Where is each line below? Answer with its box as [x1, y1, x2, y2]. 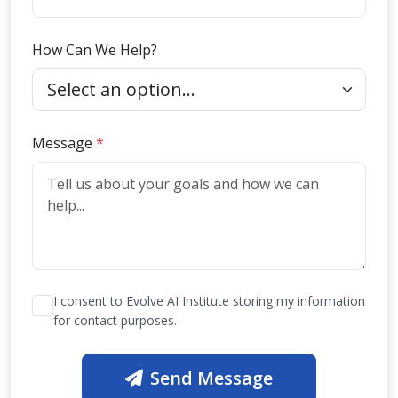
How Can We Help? [32, 40, 157, 60]
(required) [103, 132, 169, 153]
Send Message [150, 366, 273, 391]
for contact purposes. [53, 312, 177, 330]
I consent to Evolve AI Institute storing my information [53, 292, 365, 310]
